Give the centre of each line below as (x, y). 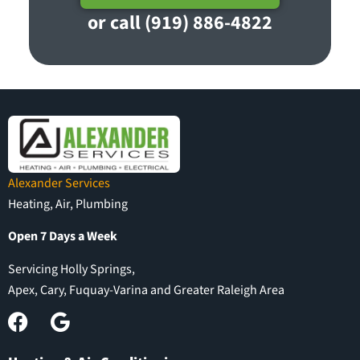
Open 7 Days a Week (63, 237)
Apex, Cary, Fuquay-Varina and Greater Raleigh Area (146, 290)
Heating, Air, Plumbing (68, 204)
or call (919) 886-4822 (180, 22)
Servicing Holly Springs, (72, 269)
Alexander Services (59, 183)
